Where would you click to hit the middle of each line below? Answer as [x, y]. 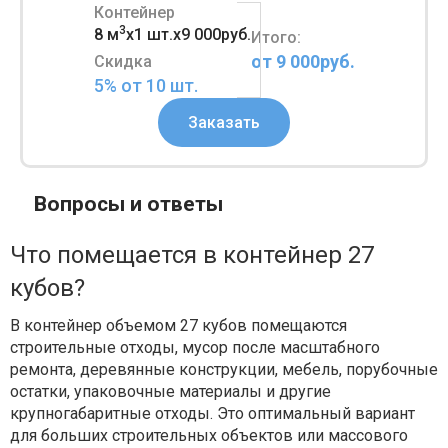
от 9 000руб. [302, 61]
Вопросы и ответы [128, 204]
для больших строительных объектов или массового [209, 436]
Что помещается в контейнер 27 [192, 255]
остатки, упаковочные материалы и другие [170, 392]
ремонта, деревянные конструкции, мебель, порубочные [224, 370]
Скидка [122, 62]
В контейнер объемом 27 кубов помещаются [178, 326]
